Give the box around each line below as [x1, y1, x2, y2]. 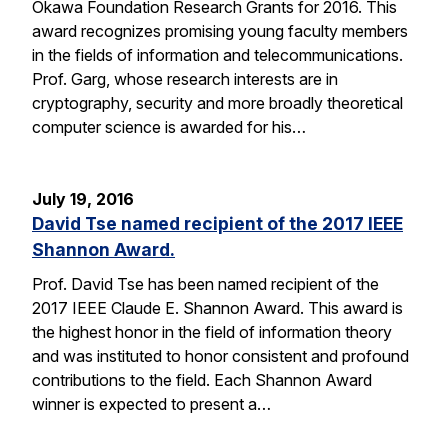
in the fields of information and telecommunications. [32, 44, 403, 65]
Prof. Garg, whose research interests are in [32, 68, 338, 89]
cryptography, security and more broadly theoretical [32, 92, 403, 113]
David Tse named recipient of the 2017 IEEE [32, 212, 403, 234]
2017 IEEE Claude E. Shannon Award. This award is [32, 297, 403, 318]
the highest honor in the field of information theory [32, 321, 392, 342]
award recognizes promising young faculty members [32, 20, 408, 41]
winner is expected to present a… [32, 393, 271, 414]
